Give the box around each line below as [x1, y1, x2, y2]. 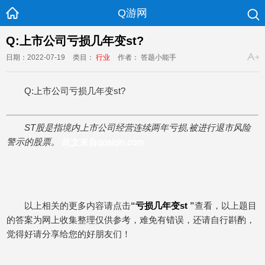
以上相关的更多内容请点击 [24, 201, 131, 211]
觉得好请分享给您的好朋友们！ [7, 229, 131, 239]
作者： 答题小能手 [118, 53, 176, 62]
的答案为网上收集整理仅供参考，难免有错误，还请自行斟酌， [7, 215, 255, 225]
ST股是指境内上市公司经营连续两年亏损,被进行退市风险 [24, 122, 251, 132]
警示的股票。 [7, 137, 60, 147]
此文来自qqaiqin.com [62, 137, 144, 147]
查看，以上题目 [195, 201, 257, 211]
